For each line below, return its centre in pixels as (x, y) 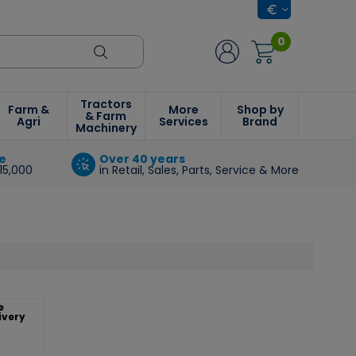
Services (183, 122)
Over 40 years (142, 159)
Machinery (106, 128)
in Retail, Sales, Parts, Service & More (199, 170)
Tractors (106, 104)
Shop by (260, 110)
